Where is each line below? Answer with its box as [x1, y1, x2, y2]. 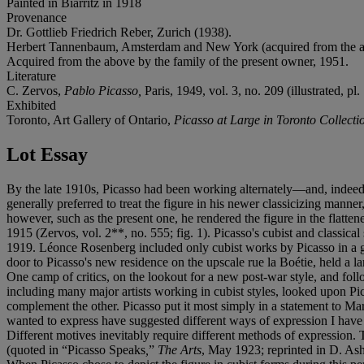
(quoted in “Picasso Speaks [6, 342, 145, 357]
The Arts [158, 342, 201, 357]
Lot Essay [6, 143, 88, 165]
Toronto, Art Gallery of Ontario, [6, 112, 174, 127]
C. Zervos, [6, 83, 64, 97]
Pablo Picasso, [64, 83, 145, 97]
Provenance [6, 10, 67, 24]
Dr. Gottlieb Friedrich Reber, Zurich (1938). [6, 24, 232, 39]
